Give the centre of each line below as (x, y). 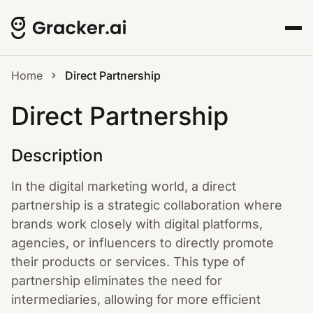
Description (57, 155)
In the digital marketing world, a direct (124, 186)
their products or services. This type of (128, 262)
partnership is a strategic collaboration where (147, 205)
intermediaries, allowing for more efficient (136, 299)
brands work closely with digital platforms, (137, 224)
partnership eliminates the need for (117, 281)
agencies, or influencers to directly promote (143, 243)
